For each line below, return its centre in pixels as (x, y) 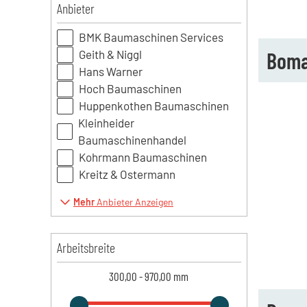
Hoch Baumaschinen (130, 88)
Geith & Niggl (110, 54)
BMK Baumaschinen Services (151, 37)
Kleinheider (107, 123)
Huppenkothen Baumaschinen (153, 106)
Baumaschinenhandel (133, 140)
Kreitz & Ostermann (127, 174)
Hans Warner (110, 71)
